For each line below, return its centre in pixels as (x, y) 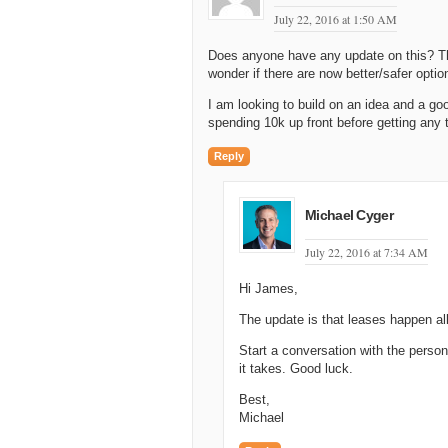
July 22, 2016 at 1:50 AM (335, 19)
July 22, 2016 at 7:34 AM (366, 252)
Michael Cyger (349, 215)
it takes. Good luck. (296, 368)
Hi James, (268, 288)
